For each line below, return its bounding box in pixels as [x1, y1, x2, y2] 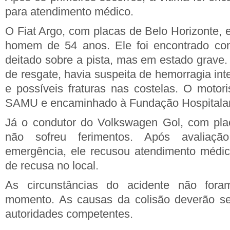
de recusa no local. [5, 159, 99, 172]
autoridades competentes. [5, 207, 133, 220]
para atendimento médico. [5, 5, 133, 18]
